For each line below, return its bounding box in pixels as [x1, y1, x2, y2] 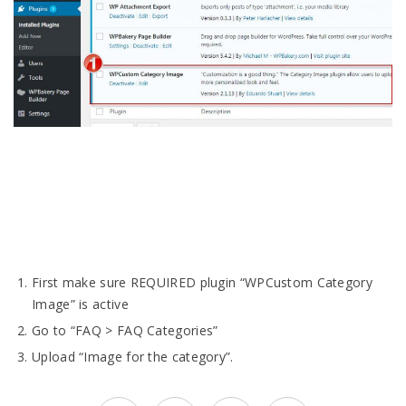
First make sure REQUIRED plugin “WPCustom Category [32, 273, 372, 291]
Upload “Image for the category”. [32, 347, 234, 365]
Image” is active [32, 295, 129, 313]
